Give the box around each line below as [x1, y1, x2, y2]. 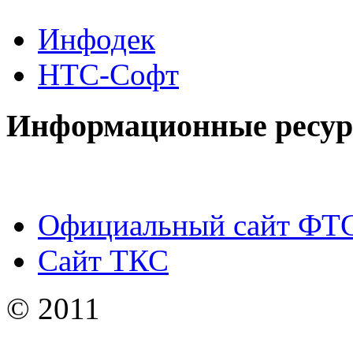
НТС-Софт [38, 58, 179, 92]
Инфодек [38, 22, 155, 57]
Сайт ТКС [38, 243, 169, 277]
